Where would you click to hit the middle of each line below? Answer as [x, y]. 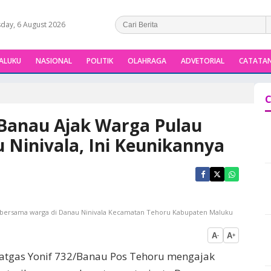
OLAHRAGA [147, 61]
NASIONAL [54, 61]
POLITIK [100, 61]
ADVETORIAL [203, 61]
